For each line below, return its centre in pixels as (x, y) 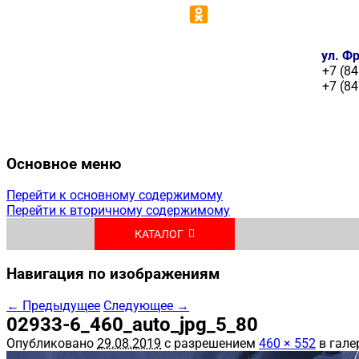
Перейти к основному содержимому (115, 196)
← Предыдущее (53, 305)
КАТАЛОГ (159, 234)
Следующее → (146, 305)
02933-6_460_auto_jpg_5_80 (132, 324)
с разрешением (210, 343)
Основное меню (64, 164)
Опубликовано (52, 343)
